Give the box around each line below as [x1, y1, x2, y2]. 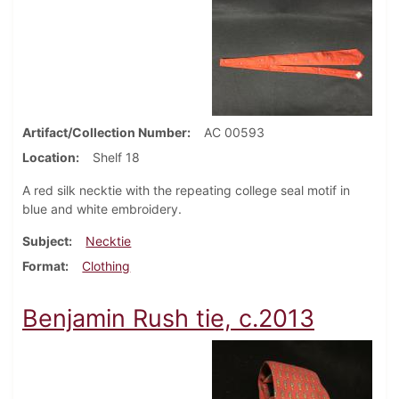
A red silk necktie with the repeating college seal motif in [22, 183, 350, 199]
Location [22, 150, 76, 166]
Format [22, 258, 65, 274]
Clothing [82, 258, 131, 274]
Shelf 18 [93, 150, 140, 166]
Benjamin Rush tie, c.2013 [22, 304, 314, 334]
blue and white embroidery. [22, 201, 185, 217]
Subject [22, 233, 69, 249]
